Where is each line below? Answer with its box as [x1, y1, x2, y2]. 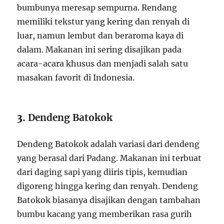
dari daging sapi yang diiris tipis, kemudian [17, 166, 188, 177]
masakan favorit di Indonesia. [17, 72, 135, 82]
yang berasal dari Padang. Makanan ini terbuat [17, 152, 202, 163]
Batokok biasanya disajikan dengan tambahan [17, 194, 201, 205]
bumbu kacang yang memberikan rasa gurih [17, 208, 192, 219]
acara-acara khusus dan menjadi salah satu [17, 58, 188, 68]
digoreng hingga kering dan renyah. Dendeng [17, 180, 198, 191]
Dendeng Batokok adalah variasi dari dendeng [17, 138, 200, 149]
